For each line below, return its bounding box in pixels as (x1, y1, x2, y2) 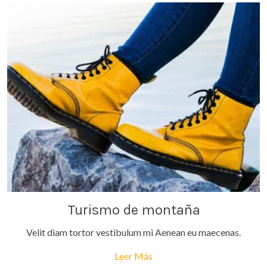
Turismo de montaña (67, 201, 200, 218)
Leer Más (114, 250, 153, 262)
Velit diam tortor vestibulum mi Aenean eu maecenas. (26, 226, 241, 238)
